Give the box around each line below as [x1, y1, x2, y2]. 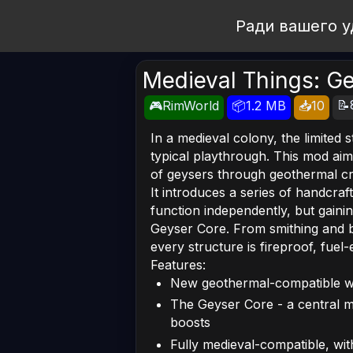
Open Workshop [22, 10, 215, 42]
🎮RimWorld [149, 98, 219, 113]
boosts [170, 314, 210, 331]
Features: [150, 257, 206, 273]
